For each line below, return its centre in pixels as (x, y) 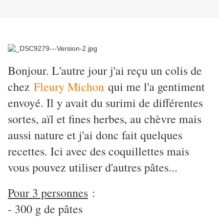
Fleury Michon (69, 87)
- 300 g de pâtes (45, 209)
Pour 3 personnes (48, 193)
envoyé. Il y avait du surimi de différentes (105, 103)
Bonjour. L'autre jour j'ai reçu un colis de (105, 71)
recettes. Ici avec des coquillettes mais (99, 151)
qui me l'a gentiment (154, 87)
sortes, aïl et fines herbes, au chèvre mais (105, 119)
